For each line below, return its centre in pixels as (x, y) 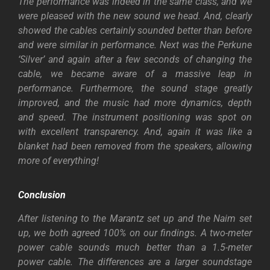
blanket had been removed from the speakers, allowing (135, 146)
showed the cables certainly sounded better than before (135, 30)
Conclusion (42, 195)
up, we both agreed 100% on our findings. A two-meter (135, 233)
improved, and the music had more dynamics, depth (135, 102)
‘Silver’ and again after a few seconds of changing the (135, 59)
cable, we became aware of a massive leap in (135, 74)
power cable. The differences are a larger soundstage (135, 262)
